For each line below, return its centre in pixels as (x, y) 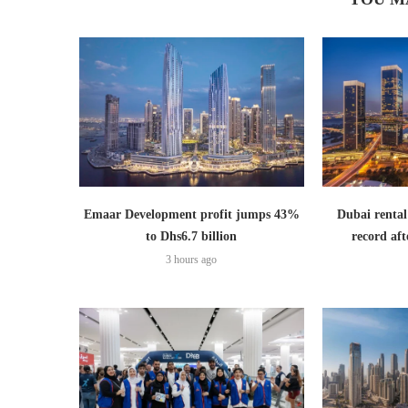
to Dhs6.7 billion (192, 236)
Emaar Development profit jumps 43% (191, 214)
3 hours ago (192, 260)
